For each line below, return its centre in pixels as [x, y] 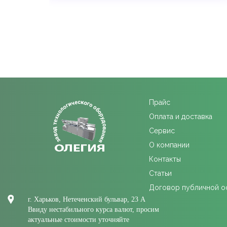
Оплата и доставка [180, 117]
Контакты [165, 159]
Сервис [162, 131]
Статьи [160, 173]
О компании [169, 145]
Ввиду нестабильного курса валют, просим [93, 210]
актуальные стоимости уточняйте [79, 220]
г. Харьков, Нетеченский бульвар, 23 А [87, 199]
